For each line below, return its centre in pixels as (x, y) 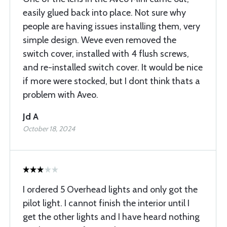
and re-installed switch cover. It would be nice (113, 67)
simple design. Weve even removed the (100, 40)
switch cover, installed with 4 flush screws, (106, 54)
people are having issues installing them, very (111, 26)
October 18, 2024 (49, 129)
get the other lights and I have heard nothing (111, 217)
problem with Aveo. (61, 95)
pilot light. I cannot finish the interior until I (106, 203)
